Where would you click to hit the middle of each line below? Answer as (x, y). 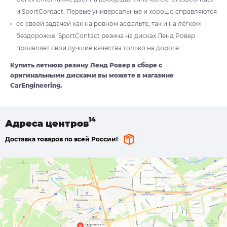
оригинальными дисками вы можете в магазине (92, 75)
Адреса (25, 124)
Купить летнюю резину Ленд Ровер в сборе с (86, 65)
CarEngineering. (36, 86)
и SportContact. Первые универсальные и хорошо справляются (117, 12)
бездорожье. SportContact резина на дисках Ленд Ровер (106, 36)
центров (67, 124)
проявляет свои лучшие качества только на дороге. (98, 48)
